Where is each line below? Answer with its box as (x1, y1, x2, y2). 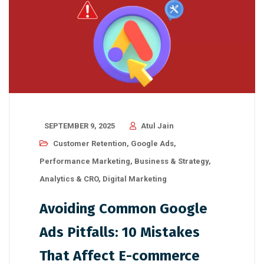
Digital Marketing (103, 174, 167, 184)
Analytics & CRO (39, 174, 98, 184)
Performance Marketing (39, 157, 130, 166)
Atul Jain (141, 121, 174, 131)
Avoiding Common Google (39, 200, 207, 217)
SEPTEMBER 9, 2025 (44, 121, 115, 131)
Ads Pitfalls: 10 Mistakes (39, 224, 200, 241)
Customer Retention (53, 139, 127, 148)
